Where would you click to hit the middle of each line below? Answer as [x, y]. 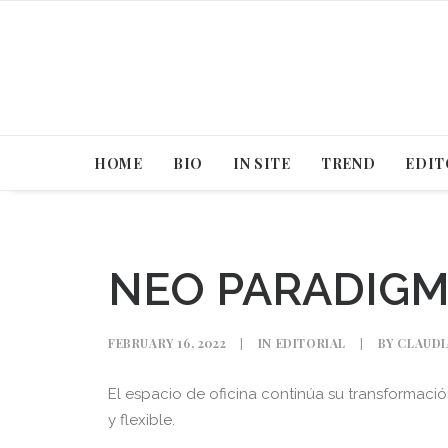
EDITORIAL [311, 343]
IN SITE [261, 164]
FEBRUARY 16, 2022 [167, 343]
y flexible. [141, 420]
